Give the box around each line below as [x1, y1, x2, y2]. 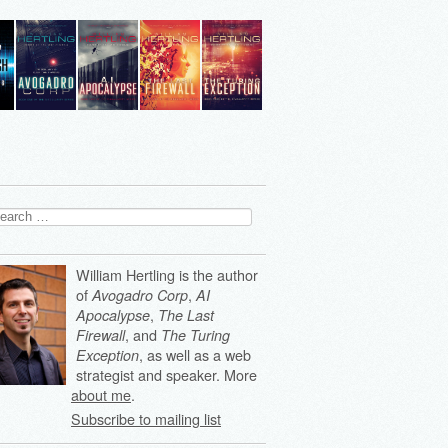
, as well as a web [139, 344, 251, 365]
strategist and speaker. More [76, 364, 257, 385]
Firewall [76, 325, 125, 345]
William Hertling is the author [76, 264, 258, 285]
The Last [158, 305, 214, 325]
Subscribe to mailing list [71, 408, 221, 429]
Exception [76, 345, 139, 365]
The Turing [161, 325, 230, 345]
